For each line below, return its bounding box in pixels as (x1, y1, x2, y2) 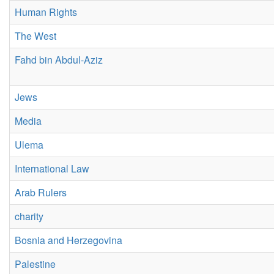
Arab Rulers (15, 185, 67, 199)
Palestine (15, 257, 56, 271)
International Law (15, 161, 89, 176)
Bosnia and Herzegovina (15, 233, 122, 247)
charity (15, 209, 43, 223)
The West (15, 29, 56, 43)
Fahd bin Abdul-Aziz (15, 53, 103, 67)
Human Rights (15, 5, 77, 19)
